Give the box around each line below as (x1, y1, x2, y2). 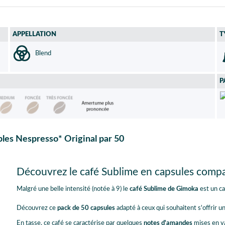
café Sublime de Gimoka (129, 186, 198, 193)
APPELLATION (13, 31, 56, 38)
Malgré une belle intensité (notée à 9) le (16, 186, 130, 193)
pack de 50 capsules (57, 205, 115, 212)
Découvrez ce (16, 205, 57, 212)
